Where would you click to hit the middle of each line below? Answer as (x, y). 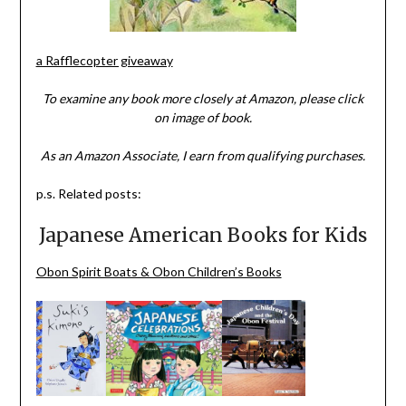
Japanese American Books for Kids (203, 235)
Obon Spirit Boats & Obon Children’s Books (159, 271)
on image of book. (203, 117)
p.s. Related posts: (88, 193)
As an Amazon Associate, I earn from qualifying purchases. (203, 155)
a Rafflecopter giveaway (104, 60)
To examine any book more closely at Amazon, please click (203, 98)
